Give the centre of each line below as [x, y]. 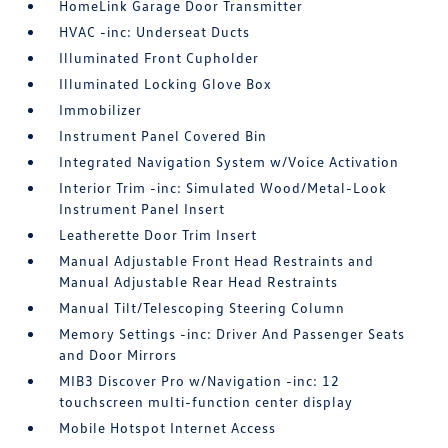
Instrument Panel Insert [142, 208]
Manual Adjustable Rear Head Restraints [199, 281]
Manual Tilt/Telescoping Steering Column [202, 307]
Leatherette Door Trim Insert [158, 234]
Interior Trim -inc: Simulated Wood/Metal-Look [223, 187]
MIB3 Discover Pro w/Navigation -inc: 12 [200, 380]
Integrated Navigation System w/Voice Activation [229, 161]
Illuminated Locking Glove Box [166, 83]
